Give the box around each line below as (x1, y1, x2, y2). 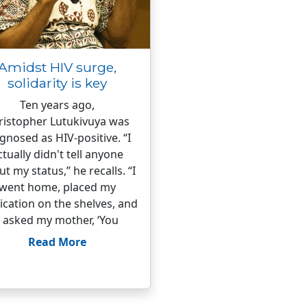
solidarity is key (8, 75, 107, 91)
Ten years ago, (20, 97, 95, 112)
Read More (28, 234, 86, 249)
